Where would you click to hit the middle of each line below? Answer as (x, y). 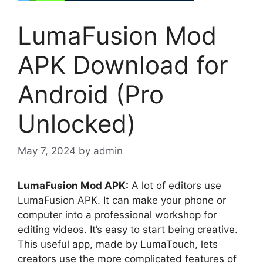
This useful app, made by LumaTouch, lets (118, 244)
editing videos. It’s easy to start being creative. (128, 229)
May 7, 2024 (47, 151)
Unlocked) (77, 124)
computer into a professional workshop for (117, 215)
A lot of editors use (175, 185)
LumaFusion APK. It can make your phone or (122, 200)
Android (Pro (91, 94)
